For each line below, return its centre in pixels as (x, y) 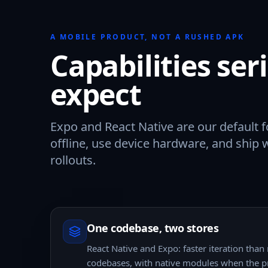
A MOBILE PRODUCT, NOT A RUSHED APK (147, 37)
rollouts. (73, 160)
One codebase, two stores (153, 228)
